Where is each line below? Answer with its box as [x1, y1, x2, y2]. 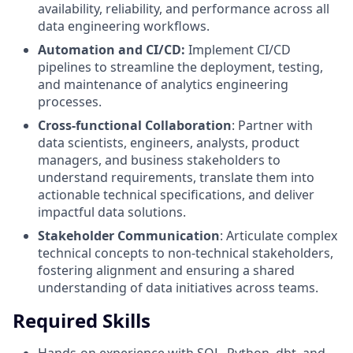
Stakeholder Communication [38, 226, 220, 244]
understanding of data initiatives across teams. [38, 278, 318, 296]
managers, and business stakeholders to [38, 150, 281, 169]
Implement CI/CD [185, 40, 291, 58]
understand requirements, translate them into [38, 168, 314, 186]
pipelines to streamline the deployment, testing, [38, 58, 323, 76]
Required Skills [13, 307, 150, 333]
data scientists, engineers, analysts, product [38, 133, 299, 151]
